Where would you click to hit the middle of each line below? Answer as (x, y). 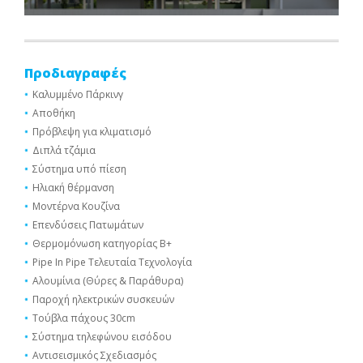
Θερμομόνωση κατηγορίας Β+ (102, 243)
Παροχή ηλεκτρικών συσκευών (103, 299)
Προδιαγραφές (75, 73)
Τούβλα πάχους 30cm (84, 318)
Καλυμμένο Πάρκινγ (78, 94)
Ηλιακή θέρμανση (73, 188)
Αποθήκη (54, 113)
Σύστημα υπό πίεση (79, 169)
